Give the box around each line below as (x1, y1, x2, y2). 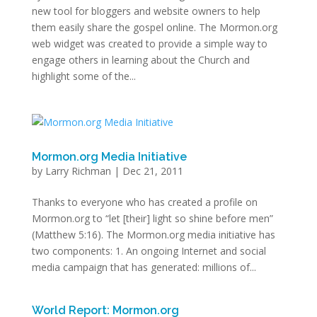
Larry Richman (45, 164, 111, 178)
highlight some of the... (31, 69, 136, 83)
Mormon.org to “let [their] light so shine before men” (31, 212, 273, 225)
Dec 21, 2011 (122, 164, 183, 178)
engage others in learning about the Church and (31, 53, 250, 67)
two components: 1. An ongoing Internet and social (31, 244, 266, 258)
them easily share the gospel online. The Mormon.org (31, 21, 277, 34)
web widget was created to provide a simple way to (31, 37, 267, 50)
